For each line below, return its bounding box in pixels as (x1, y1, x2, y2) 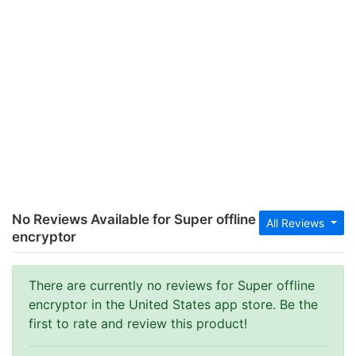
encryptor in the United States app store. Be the (29, 296, 318, 312)
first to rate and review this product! (29, 315, 247, 331)
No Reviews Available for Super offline (12, 211, 256, 227)
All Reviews (266, 216, 328, 230)
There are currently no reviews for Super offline (29, 277, 315, 293)
